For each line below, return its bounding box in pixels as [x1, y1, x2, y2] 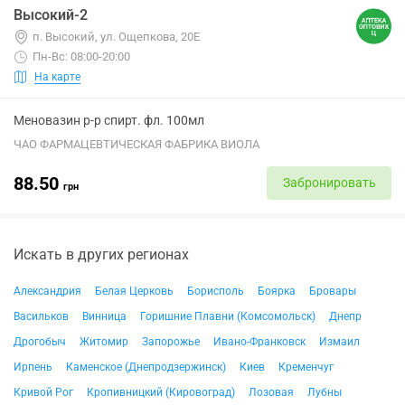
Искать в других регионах [14, 246, 189, 263]
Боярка [258, 285, 296, 297]
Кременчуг [278, 361, 334, 373]
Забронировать [282, 175, 376, 190]
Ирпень [14, 361, 52, 373]
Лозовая [249, 386, 294, 399]
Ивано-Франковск [213, 335, 306, 348]
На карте [34, 70, 80, 83]
